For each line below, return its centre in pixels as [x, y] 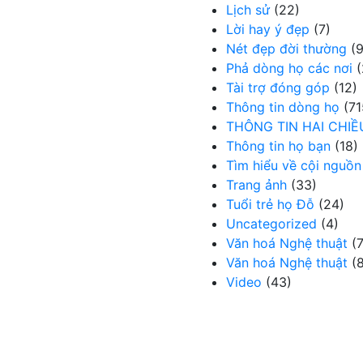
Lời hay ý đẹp [268, 29]
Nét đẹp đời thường [286, 49]
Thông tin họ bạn [278, 146]
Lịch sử [248, 10]
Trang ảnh [256, 185]
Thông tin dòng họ [283, 107]
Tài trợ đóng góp [278, 88]
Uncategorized [271, 224]
